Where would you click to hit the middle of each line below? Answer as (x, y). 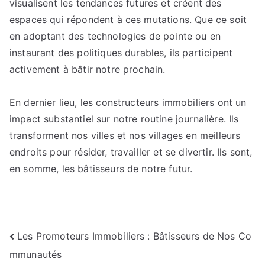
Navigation (58, 239)
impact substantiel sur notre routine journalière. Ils (124, 119)
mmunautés (36, 255)
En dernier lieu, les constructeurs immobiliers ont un (128, 102)
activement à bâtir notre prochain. (88, 69)
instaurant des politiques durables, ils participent (121, 53)
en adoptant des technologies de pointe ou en (115, 36)
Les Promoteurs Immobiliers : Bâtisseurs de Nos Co (135, 236)
